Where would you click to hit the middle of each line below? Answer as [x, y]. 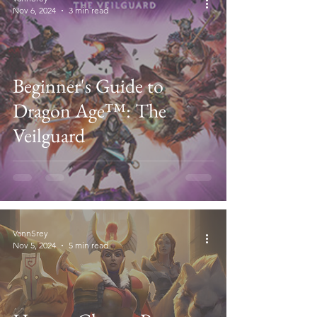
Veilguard [49, 135]
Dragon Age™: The [90, 110]
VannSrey [30, 233]
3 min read [88, 10]
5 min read [88, 245]
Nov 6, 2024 [34, 10]
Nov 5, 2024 [34, 245]
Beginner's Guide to [88, 86]
